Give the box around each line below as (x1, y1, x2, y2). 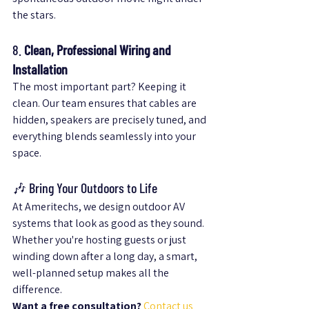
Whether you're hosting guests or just (12, 232, 188, 247)
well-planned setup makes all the (12, 266, 171, 280)
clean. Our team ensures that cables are (12, 96, 199, 110)
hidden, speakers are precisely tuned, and (12, 112, 208, 127)
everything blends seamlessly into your (12, 129, 198, 143)
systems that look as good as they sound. (12, 216, 206, 230)
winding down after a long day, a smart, (12, 249, 199, 263)
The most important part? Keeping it (12, 79, 188, 94)
